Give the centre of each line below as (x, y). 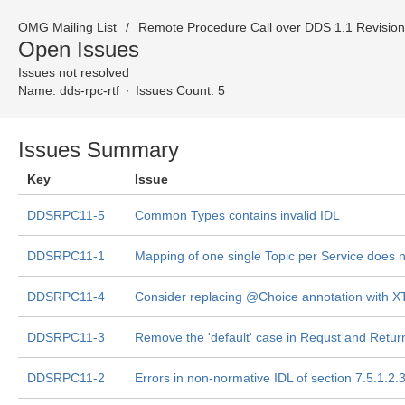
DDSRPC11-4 (66, 297)
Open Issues (79, 49)
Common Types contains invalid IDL (237, 215)
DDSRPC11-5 (66, 215)
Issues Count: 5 (180, 90)
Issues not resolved (74, 72)
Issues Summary (99, 150)
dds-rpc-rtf (89, 90)
